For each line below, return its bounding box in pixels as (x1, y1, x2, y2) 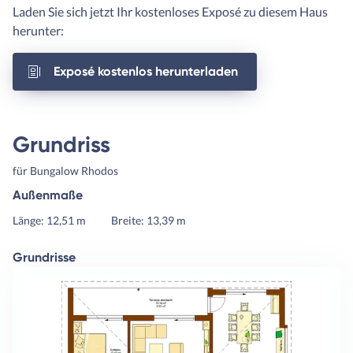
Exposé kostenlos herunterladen (54, 64, 238, 80)
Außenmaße (13, 188, 83, 203)
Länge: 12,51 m (13, 214, 86, 228)
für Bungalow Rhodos (13, 164, 118, 178)
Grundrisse (13, 250, 76, 266)
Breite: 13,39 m (111, 214, 186, 228)
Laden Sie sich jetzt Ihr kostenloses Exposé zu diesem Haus (13, 4, 328, 20)
